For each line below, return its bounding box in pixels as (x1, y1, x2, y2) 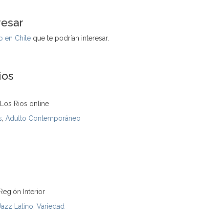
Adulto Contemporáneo (5, 114, 81, 122)
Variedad (37, 202, 65, 210)
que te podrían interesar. (31, 34, 109, 42)
